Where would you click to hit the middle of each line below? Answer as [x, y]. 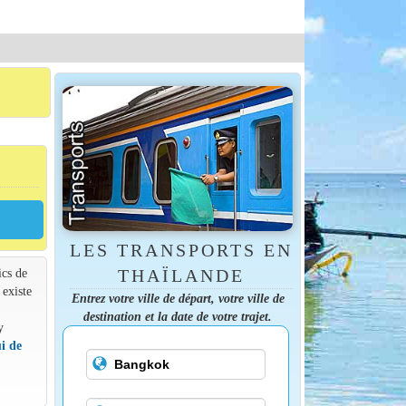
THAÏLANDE [181, 275]
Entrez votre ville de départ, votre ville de [178, 298]
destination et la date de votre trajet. [178, 316]
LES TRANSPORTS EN [181, 250]
